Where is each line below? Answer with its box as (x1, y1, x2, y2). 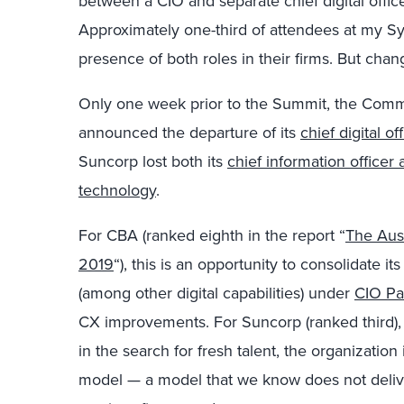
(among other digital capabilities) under (78, 281, 354, 305)
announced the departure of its (78, 121, 300, 144)
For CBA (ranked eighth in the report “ (78, 224, 345, 247)
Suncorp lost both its (78, 150, 227, 173)
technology (78, 179, 156, 202)
